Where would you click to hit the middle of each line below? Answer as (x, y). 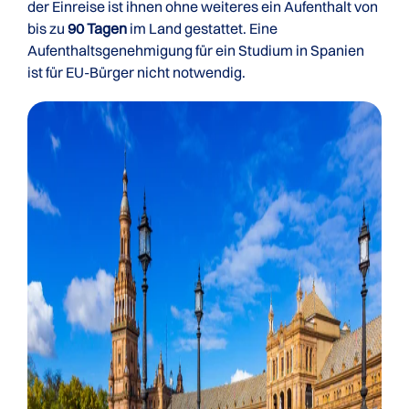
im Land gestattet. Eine (202, 28)
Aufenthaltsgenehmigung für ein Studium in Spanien (196, 50)
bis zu (47, 28)
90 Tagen (97, 28)
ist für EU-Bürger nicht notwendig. (136, 72)
